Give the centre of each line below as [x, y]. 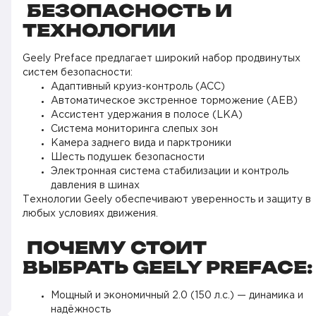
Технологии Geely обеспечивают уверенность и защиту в [167, 200]
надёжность [81, 310]
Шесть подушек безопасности [128, 157]
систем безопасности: [78, 73]
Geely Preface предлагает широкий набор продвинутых [162, 59]
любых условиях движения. [90, 214]
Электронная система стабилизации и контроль [170, 171]
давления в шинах [95, 186]
